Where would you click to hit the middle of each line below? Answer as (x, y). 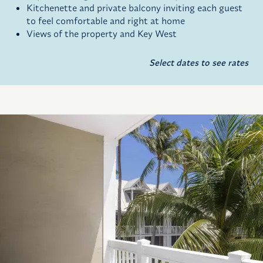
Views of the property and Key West (102, 34)
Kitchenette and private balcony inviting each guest (134, 8)
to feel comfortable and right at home (106, 21)
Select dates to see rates (199, 63)
